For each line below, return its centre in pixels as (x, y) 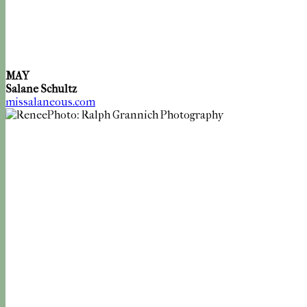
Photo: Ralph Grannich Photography (136, 114)
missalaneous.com (50, 101)
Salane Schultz (41, 88)
